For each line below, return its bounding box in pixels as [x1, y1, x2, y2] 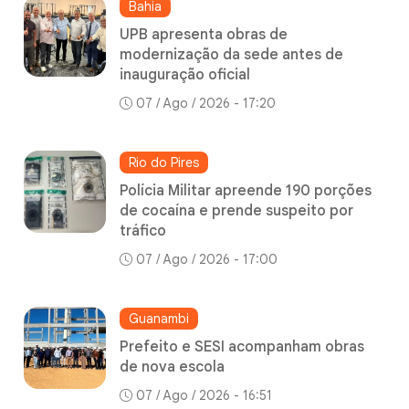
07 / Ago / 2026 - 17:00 [136, 251, 278, 268]
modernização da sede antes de [120, 46, 343, 65]
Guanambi [129, 310, 189, 328]
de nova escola [120, 358, 225, 377]
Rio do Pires [129, 154, 199, 172]
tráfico [120, 222, 166, 241]
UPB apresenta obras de [120, 26, 288, 45]
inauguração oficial [120, 66, 250, 85]
